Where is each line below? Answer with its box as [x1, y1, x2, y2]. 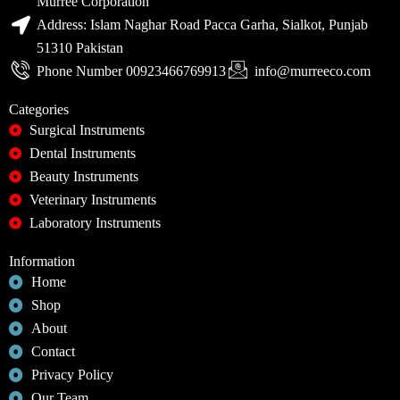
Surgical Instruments [29, 122, 145, 137]
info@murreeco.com [254, 63, 371, 79]
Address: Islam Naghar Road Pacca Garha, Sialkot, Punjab [37, 17, 369, 32]
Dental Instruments [29, 146, 136, 161]
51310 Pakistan [37, 40, 124, 55]
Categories [9, 102, 69, 117]
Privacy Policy [31, 367, 113, 382]
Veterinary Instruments [29, 192, 156, 207]
